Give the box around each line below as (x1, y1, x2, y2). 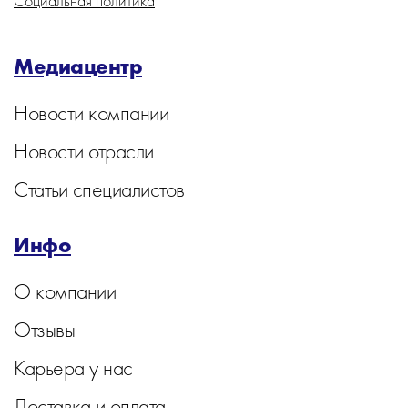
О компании (14, 277, 116, 305)
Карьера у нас (14, 353, 133, 382)
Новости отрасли (14, 137, 154, 165)
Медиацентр (14, 52, 142, 80)
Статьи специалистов (14, 175, 185, 203)
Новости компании (14, 98, 168, 127)
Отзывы (14, 315, 75, 343)
